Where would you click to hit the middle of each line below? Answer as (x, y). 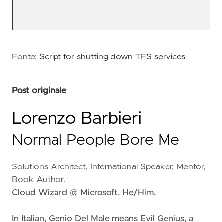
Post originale (39, 91)
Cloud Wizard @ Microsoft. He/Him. (84, 193)
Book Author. (39, 180)
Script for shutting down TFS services (112, 57)
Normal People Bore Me (96, 140)
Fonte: (26, 57)
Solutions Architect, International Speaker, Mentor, (109, 167)
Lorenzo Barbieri (77, 119)
